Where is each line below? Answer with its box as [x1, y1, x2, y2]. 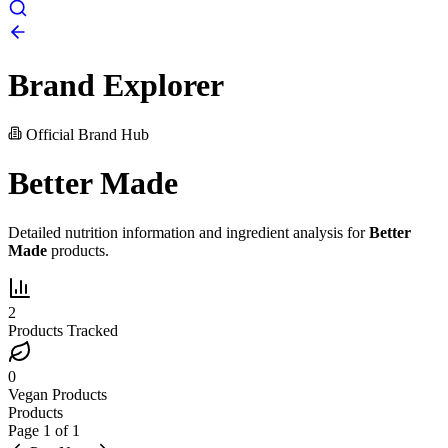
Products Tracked [8, 321, 118, 339]
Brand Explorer [8, 67, 224, 104]
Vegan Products [8, 385, 107, 403]
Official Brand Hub [22, 125, 149, 143]
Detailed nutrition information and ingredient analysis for [8, 223, 369, 241]
